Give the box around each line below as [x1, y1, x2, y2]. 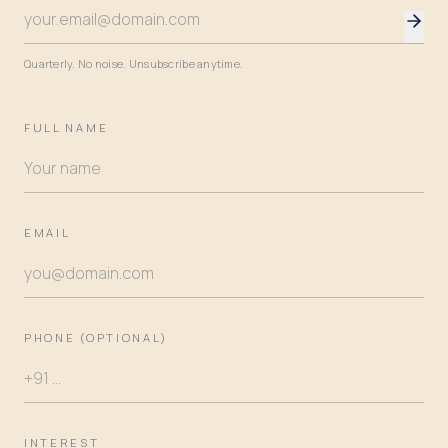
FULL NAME [24, 119, 109, 135]
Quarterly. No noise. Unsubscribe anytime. [24, 55, 244, 71]
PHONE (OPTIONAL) [24, 329, 169, 345]
